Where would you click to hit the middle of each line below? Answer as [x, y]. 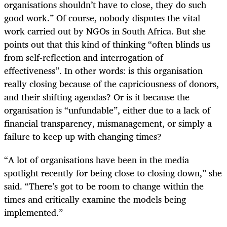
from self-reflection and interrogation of [84, 57]
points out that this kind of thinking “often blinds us [107, 44]
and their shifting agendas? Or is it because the [97, 97]
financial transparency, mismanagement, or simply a [108, 123]
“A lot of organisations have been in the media [97, 159]
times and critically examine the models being [95, 199]
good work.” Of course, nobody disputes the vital [102, 17]
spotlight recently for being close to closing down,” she [113, 173]
